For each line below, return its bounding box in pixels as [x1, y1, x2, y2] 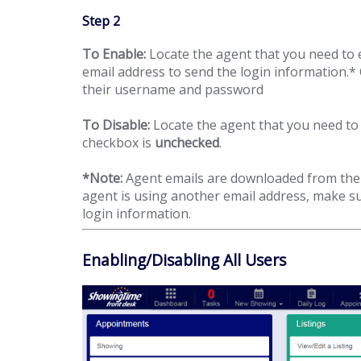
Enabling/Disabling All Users [82, 249, 286, 272]
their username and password [82, 81, 263, 99]
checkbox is [82, 134, 155, 152]
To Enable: [82, 45, 146, 64]
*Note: [82, 169, 122, 188]
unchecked [155, 134, 219, 152]
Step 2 [82, 12, 120, 31]
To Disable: [82, 116, 150, 135]
